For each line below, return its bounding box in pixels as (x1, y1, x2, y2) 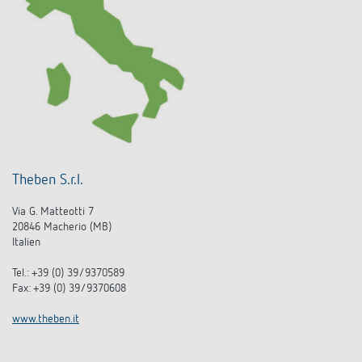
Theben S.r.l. (12, 172, 83, 187)
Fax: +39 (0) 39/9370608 (12, 282, 126, 294)
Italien (12, 236, 40, 248)
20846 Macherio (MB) (12, 221, 112, 233)
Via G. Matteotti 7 (12, 205, 94, 217)
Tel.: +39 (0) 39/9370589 (12, 267, 124, 279)
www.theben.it (12, 313, 79, 325)
